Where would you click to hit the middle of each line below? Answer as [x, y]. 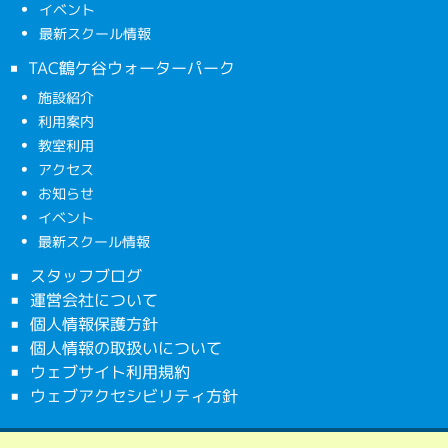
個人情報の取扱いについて [125, 347]
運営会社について [93, 299]
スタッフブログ [85, 275]
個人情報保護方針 [93, 323]
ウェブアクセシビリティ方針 [133, 396]
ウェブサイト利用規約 [109, 371]
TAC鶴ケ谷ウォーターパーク [132, 67]
